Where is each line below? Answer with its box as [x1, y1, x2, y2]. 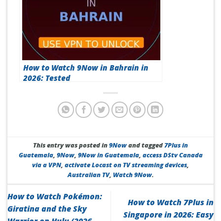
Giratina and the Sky [7, 203, 87, 214]
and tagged [127, 141, 164, 150]
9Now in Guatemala [77, 150, 139, 160]
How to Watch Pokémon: [7, 190, 102, 202]
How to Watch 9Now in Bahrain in [23, 63, 148, 74]
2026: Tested [23, 73, 70, 84]
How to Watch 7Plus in [128, 197, 214, 208]
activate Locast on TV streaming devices [65, 160, 187, 170]
